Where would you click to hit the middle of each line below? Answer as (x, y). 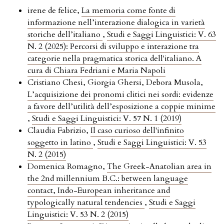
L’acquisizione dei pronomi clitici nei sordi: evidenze (120, 95)
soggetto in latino (60, 143)
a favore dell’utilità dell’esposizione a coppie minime (121, 107)
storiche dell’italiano (65, 35)
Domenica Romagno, (67, 167)
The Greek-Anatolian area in (159, 167)
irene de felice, (54, 11)
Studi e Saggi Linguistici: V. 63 (161, 35)
